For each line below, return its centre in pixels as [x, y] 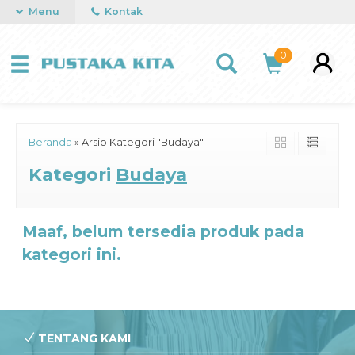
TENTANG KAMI [83, 338]
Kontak [122, 11]
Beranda [50, 142]
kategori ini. [72, 254]
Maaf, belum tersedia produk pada [163, 231]
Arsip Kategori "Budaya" [143, 142]
